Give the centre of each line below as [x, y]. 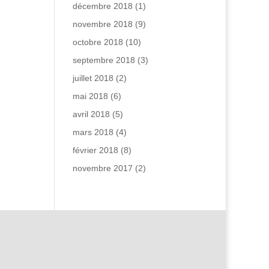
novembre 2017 [102, 168]
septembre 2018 [104, 60]
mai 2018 [90, 96]
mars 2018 [93, 132]
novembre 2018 [102, 24]
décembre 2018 [102, 6]
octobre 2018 [98, 42]
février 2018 [95, 150]
